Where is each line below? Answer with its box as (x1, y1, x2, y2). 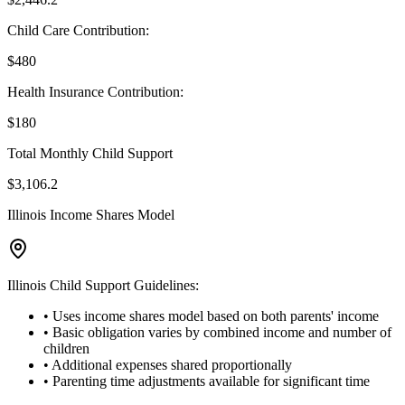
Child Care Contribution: (7, 23, 149, 39)
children (43, 341, 89, 357)
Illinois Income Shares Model (7, 207, 174, 223)
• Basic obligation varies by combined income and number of (43, 325, 391, 341)
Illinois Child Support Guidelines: (7, 278, 199, 294)
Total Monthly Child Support (7, 146, 173, 162)
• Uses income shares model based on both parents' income (43, 308, 379, 325)
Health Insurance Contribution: (7, 84, 184, 100)
